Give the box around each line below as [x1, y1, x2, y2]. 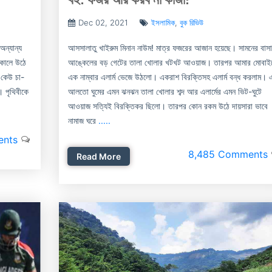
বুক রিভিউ [179, 18, 203, 27]
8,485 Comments [188, 148, 268, 160]
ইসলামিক [151, 18, 175, 27]
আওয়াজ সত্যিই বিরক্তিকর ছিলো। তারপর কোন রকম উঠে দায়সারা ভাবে [67, 101, 268, 111]
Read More [76, 151, 121, 161]
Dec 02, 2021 [78, 18, 128, 27]
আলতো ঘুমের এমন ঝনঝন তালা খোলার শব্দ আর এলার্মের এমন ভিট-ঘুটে [67, 86, 262, 97]
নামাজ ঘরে [67, 115, 98, 126]
